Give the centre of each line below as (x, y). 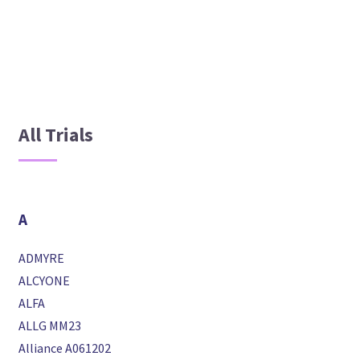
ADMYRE (42, 258)
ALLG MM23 (50, 326)
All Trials (56, 135)
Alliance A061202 (65, 348)
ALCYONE (45, 281)
